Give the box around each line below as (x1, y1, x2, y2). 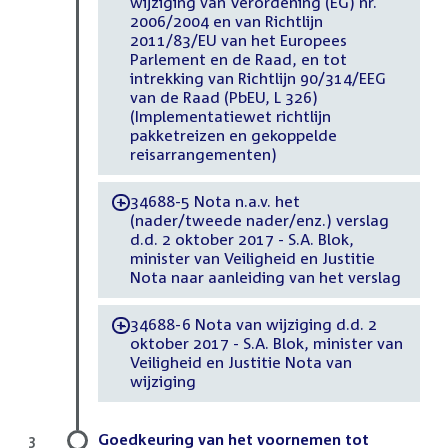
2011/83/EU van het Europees (129, 31, 347, 50)
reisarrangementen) (129, 145, 277, 164)
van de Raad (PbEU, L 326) (129, 88, 318, 107)
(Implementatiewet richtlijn (129, 107, 331, 126)
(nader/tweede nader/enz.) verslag (129, 211, 389, 230)
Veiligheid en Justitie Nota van (129, 353, 352, 372)
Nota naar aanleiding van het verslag (129, 268, 401, 287)
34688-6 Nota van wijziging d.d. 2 (129, 315, 376, 334)
